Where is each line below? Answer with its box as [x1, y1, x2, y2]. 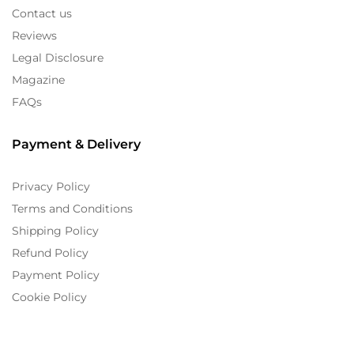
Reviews [12, 28, 57, 43]
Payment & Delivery [12, 136, 141, 152]
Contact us [12, 6, 72, 21]
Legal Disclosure [12, 50, 104, 65]
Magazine [12, 72, 65, 87]
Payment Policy [12, 267, 100, 282]
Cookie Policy [12, 289, 87, 304]
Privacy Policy [12, 179, 90, 194]
